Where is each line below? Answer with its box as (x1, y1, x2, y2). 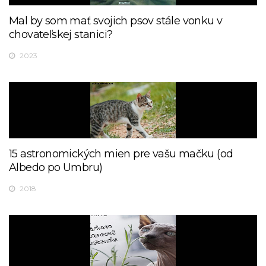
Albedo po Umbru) (9, 161, 103, 175)
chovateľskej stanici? (9, 28, 113, 42)
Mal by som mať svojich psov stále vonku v (9, 14, 223, 28)
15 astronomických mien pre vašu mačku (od (9, 147, 233, 161)
